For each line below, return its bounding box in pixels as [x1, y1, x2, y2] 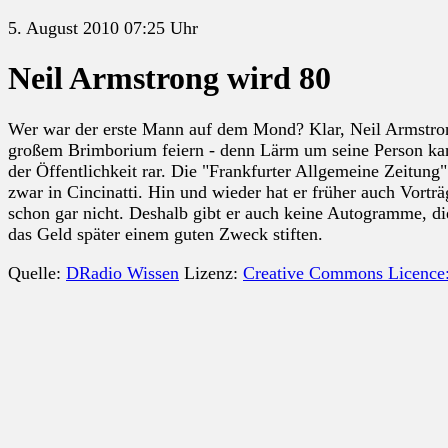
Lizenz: [179, 262, 243, 283]
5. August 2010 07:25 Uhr [8, 18, 198, 38]
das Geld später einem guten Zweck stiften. [8, 223, 323, 244]
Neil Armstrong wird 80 [8, 60, 331, 97]
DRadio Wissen [66, 262, 179, 283]
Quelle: [8, 262, 66, 283]
